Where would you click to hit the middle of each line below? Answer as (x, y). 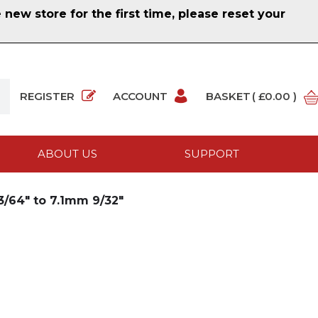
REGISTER (47, 97)
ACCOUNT (140, 97)
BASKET (228, 97)
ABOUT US (68, 154)
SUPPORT (212, 154)
